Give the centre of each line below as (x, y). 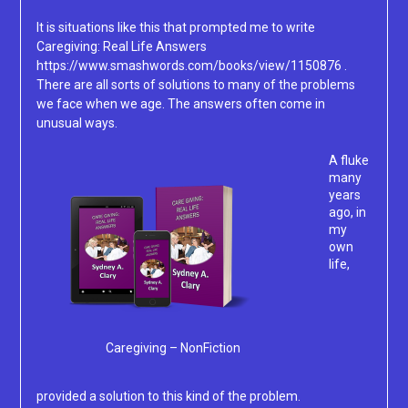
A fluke (348, 161)
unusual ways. (76, 123)
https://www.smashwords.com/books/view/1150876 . (191, 66)
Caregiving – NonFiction (173, 348)
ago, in (347, 213)
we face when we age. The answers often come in (180, 104)
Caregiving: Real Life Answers (121, 47)
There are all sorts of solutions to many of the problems (195, 85)
